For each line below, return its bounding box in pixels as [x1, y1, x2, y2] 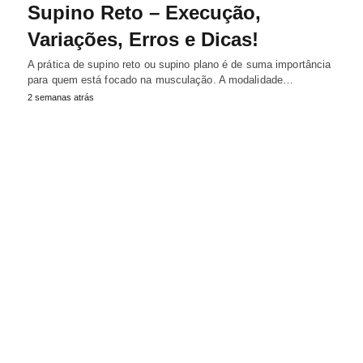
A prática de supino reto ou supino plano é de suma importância [28, 58, 331, 70]
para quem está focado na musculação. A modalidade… [28, 73, 294, 86]
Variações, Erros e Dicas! [28, 28, 258, 50]
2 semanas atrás [28, 92, 94, 102]
